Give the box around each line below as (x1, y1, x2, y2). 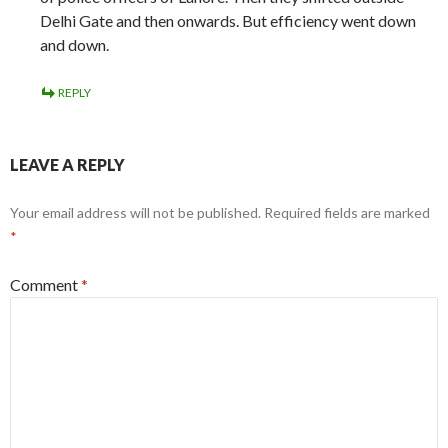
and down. (40, 34, 109, 54)
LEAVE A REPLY (10, 154, 125, 174)
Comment (10, 274, 81, 294)
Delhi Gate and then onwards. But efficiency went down (40, 10, 416, 30)
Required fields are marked (264, 203, 430, 221)
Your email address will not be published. (10, 203, 261, 221)
